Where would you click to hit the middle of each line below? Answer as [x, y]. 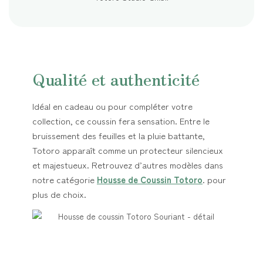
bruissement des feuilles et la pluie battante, [119, 135]
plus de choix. [59, 194]
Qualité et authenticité [116, 78]
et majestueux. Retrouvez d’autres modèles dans [128, 164]
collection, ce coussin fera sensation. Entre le [121, 120]
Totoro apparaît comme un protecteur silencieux [128, 150]
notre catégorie [65, 179]
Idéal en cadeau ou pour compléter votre [112, 106]
